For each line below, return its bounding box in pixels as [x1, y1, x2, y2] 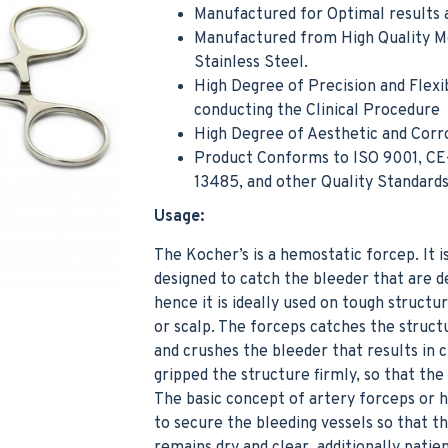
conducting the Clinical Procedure [194, 101, 440, 121]
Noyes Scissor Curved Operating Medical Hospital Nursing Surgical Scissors [365, 171, 379, 188]
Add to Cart [187, 233, 250, 247]
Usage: [154, 207, 204, 227]
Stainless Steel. [194, 53, 308, 73]
